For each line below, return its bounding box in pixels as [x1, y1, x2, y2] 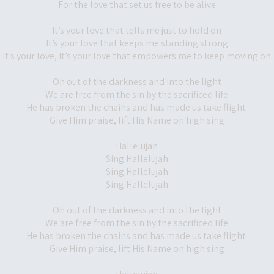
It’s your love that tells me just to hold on [52, 24, 221, 37]
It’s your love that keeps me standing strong [45, 37, 228, 50]
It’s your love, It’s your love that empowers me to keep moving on [2, 50, 271, 62]
